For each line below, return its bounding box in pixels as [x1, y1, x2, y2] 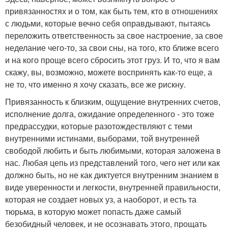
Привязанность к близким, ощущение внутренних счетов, [5, 96, 220, 108]
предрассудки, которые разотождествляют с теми [5, 120, 192, 132]
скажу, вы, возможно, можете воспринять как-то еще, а [5, 66, 212, 78]
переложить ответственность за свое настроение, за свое [5, 30, 223, 42]
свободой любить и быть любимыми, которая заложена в [5, 145, 221, 157]
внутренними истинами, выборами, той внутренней [5, 132, 199, 145]
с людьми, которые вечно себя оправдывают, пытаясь [5, 17, 210, 30]
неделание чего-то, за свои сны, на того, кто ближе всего [5, 42, 219, 54]
